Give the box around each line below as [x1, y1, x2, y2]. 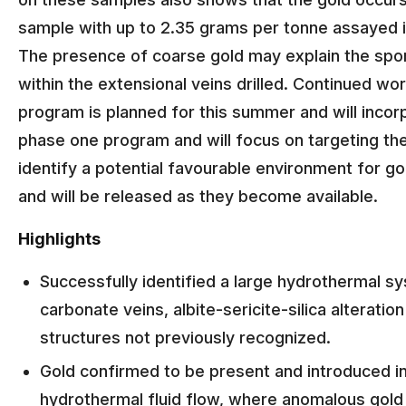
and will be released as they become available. [18, 187, 378, 206]
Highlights [18, 229, 101, 248]
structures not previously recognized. [40, 328, 331, 347]
